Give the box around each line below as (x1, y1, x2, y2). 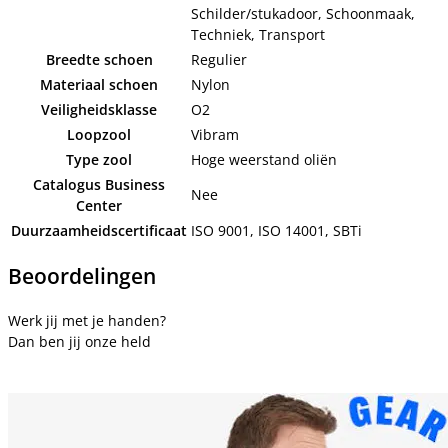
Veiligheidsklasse (41, 99, 157, 119)
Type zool (66, 149, 132, 169)
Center (76, 195, 122, 215)
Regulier (191, 49, 247, 69)
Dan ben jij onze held (8, 331, 151, 351)
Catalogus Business (33, 174, 165, 194)
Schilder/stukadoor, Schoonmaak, (191, 3, 415, 23)
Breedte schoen (45, 49, 153, 69)
